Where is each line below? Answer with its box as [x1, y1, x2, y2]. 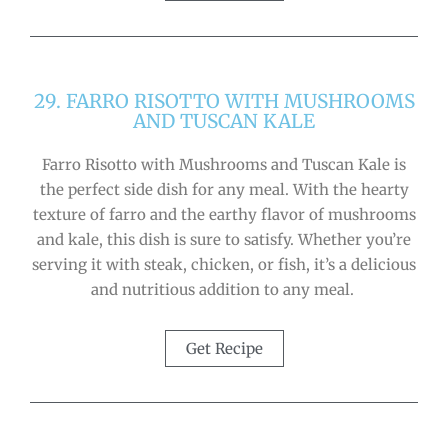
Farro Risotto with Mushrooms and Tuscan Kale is [42, 155, 406, 175]
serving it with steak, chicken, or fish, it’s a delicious [32, 255, 416, 275]
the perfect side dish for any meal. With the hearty [39, 180, 409, 200]
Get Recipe [185, 338, 263, 358]
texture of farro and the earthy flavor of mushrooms [32, 205, 416, 225]
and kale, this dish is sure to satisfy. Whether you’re [37, 230, 411, 250]
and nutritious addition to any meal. [90, 280, 358, 300]
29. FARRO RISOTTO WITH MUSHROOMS [33, 89, 415, 114]
